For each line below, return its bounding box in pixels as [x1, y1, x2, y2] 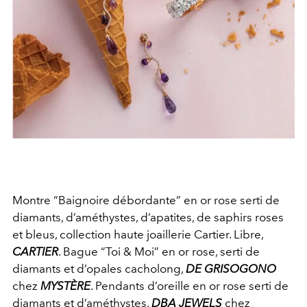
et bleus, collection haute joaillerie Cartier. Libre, [12, 227, 263, 241]
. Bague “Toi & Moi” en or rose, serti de [58, 244, 260, 258]
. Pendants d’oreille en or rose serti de [90, 278, 288, 293]
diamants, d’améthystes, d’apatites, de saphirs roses [12, 210, 284, 224]
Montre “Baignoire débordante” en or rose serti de [12, 193, 280, 207]
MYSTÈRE [40, 278, 90, 293]
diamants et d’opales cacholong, [12, 261, 186, 275]
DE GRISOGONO [186, 261, 276, 275]
